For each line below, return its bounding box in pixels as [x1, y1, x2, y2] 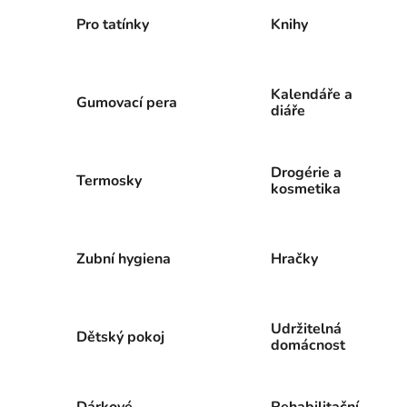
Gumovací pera [75, 92, 177, 113]
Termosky [75, 170, 142, 191]
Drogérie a [270, 162, 342, 183]
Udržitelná [270, 318, 342, 339]
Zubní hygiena [75, 248, 171, 269]
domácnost [270, 334, 345, 355]
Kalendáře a [270, 84, 352, 104]
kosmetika [270, 178, 341, 199]
